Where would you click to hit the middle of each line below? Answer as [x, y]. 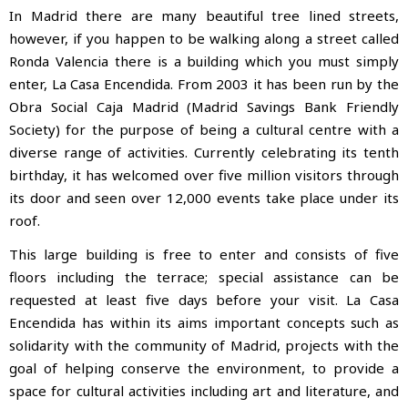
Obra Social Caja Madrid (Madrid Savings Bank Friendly [204, 107]
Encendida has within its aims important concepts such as [204, 323]
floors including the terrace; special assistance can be [204, 277]
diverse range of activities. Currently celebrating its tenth [204, 153]
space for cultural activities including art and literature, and [204, 391]
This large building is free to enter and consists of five [204, 255]
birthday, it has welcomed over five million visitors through [204, 175]
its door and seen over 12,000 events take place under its [204, 198]
